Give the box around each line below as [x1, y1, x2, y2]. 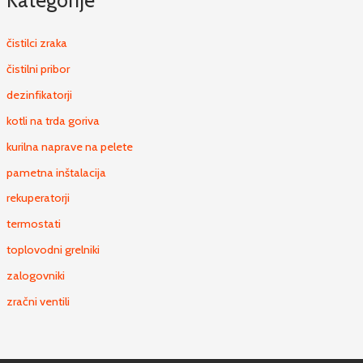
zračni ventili [6, 294, 70, 310]
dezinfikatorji [6, 87, 72, 102]
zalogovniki [6, 268, 65, 284]
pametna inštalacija [6, 164, 106, 180]
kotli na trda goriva [6, 113, 100, 128]
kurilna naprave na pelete [6, 139, 133, 154]
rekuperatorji [6, 190, 70, 206]
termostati [6, 216, 61, 232]
